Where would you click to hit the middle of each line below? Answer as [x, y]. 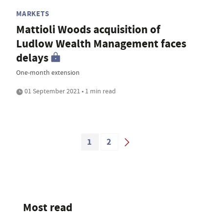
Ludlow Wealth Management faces [101, 44]
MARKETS [33, 14]
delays [32, 58]
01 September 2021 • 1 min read [69, 91]
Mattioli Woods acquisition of [88, 30]
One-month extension [48, 73]
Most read [48, 208]
